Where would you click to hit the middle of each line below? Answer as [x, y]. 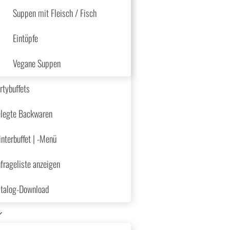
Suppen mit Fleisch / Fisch [55, 13]
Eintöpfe [25, 38]
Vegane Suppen [37, 63]
